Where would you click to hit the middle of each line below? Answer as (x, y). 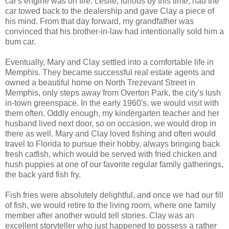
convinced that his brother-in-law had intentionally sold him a (114, 32)
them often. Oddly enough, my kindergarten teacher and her (112, 113)
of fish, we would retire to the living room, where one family (110, 205)
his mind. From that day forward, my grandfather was (99, 21)
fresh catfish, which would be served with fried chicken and (111, 154)
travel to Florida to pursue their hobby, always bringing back (112, 144)
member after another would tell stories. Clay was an (100, 216)
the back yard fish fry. (43, 175)
